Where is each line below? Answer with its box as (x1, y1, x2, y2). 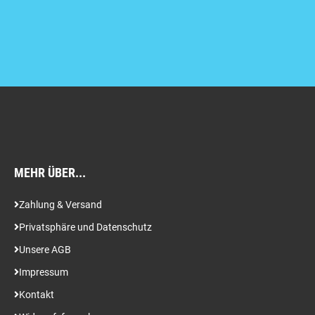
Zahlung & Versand (19, 199, 102, 210)
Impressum (19, 266, 68, 278)
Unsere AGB (19, 244, 71, 255)
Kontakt (19, 289, 54, 300)
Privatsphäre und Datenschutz (19, 221, 152, 233)
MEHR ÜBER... (14, 165, 86, 180)
